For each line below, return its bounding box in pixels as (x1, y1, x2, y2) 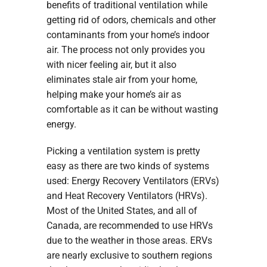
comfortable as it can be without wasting (46, 103, 218, 115)
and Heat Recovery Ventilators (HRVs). (46, 190, 207, 201)
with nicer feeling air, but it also (46, 58, 176, 70)
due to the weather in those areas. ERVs (46, 234, 212, 246)
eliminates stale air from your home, (46, 73, 197, 85)
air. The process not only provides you (46, 44, 205, 55)
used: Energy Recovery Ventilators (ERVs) (46, 175, 219, 187)
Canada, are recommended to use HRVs (46, 219, 213, 231)
